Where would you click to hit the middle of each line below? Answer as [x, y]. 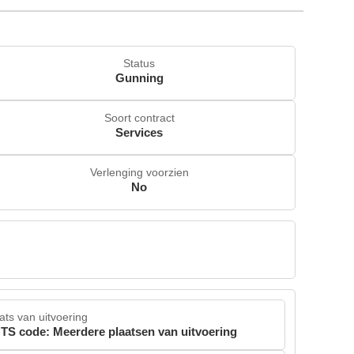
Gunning [139, 77]
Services [139, 133]
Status [139, 63]
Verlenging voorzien [139, 173]
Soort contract [139, 118]
